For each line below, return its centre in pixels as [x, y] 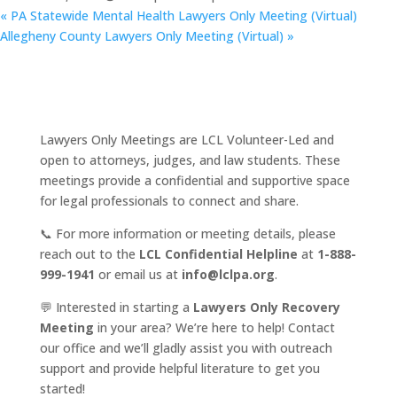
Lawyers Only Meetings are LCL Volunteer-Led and [187, 140]
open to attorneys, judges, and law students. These [190, 160]
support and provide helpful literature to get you [179, 368]
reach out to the [89, 254]
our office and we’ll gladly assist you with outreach [186, 348]
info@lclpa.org [228, 274]
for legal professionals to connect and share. [169, 201]
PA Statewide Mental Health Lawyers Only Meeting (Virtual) [182, 16]
